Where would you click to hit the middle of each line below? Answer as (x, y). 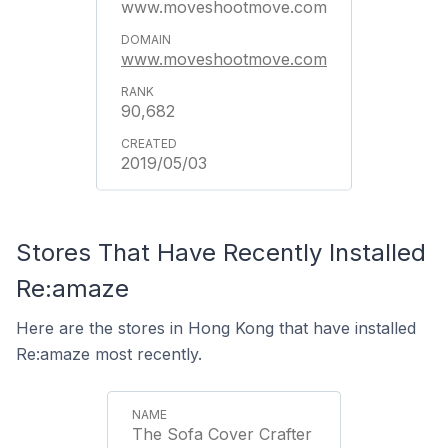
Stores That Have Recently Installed (221, 252)
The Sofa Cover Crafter (222, 434)
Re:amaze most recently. (109, 354)
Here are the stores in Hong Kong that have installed (216, 328)
